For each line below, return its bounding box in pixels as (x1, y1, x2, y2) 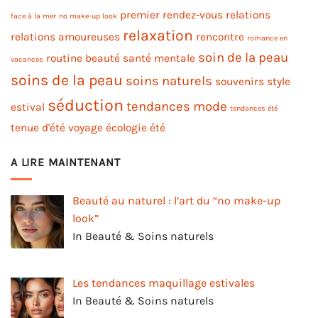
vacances (11, 54, 43, 64)
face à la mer (11, 11, 56, 21)
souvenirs (215, 75, 264, 88)
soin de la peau (198, 49, 288, 65)
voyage (68, 121, 103, 134)
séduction (48, 94, 124, 115)
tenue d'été (11, 121, 65, 134)
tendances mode (126, 98, 227, 114)
